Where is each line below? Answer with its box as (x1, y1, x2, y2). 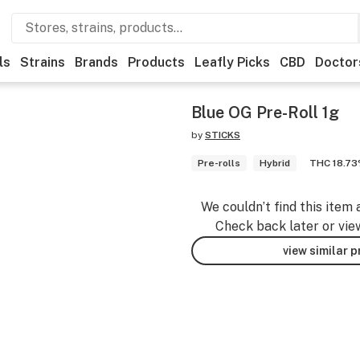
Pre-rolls (198, 157, 240, 169)
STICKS (205, 129, 240, 141)
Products (128, 55, 185, 70)
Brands (75, 55, 118, 70)
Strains (20, 55, 65, 70)
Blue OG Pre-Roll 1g (191, 103, 339, 122)
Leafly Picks (194, 55, 270, 70)
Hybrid (260, 157, 290, 169)
